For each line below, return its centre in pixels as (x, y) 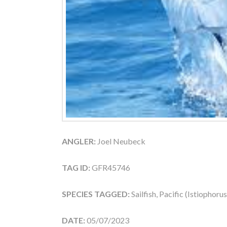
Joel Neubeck (121, 141)
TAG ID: (76, 167)
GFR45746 (110, 167)
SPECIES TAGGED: (97, 194)
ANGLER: (79, 141)
